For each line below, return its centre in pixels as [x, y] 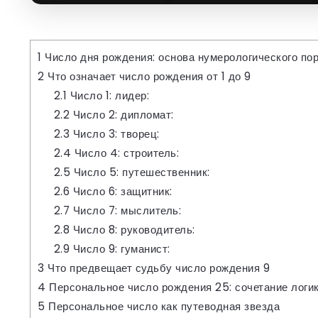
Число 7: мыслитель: [126, 210]
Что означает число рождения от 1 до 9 [148, 76]
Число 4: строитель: [125, 153]
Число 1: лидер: [108, 95]
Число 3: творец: [115, 133]
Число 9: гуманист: [120, 248]
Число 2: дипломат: [122, 114]
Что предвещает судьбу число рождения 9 [157, 268]
